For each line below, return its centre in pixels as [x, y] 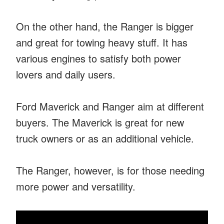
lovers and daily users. [66, 74]
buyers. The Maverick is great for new [100, 122]
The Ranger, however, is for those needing [110, 170]
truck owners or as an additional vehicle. [105, 138]
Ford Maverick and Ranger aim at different [110, 106]
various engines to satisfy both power [98, 58]
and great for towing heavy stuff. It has [102, 42]
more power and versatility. [76, 186]
